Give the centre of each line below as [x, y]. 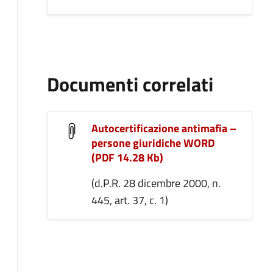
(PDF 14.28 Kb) [127, 158]
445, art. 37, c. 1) [130, 200]
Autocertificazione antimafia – [164, 128]
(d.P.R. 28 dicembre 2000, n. [156, 183]
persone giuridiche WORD [153, 143]
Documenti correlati [130, 84]
